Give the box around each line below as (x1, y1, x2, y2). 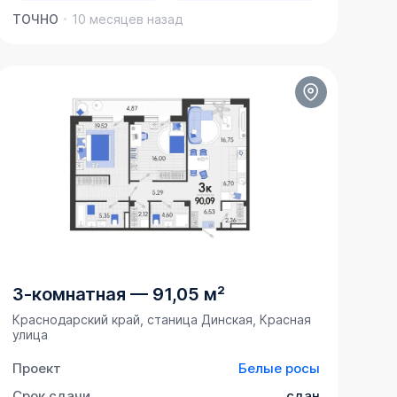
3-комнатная (12, 284, 126, 306)
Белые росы (237, 360, 320, 378)
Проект (12, 360, 61, 378)
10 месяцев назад (71, 12, 183, 27)
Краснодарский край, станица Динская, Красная (12, 312, 311, 328)
